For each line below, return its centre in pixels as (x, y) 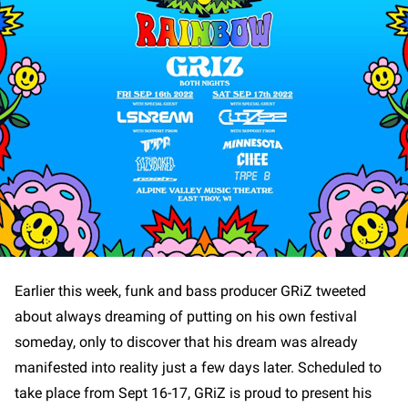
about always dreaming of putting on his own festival (186, 316)
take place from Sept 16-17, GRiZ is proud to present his (193, 393)
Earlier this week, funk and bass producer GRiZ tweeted (190, 291)
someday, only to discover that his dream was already (186, 342)
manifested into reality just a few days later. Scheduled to (198, 367)
